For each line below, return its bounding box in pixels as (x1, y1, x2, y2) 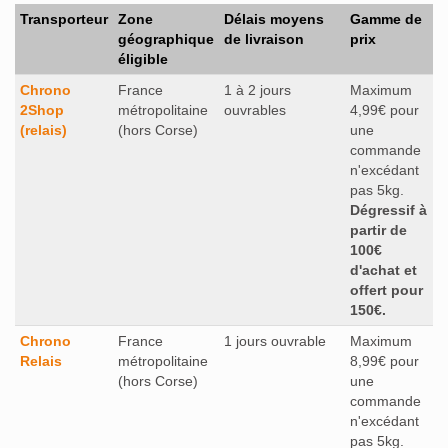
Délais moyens (224, 10, 324, 27)
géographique (118, 30, 214, 47)
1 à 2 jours (224, 81, 291, 98)
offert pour (350, 281, 423, 298)
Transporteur (20, 10, 108, 27)
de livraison (224, 30, 304, 47)
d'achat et (350, 261, 417, 278)
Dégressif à (350, 201, 427, 218)
